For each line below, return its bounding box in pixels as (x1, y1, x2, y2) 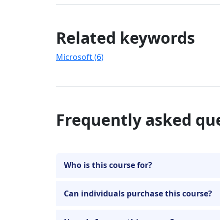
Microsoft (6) (56, 51, 104, 62)
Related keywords (56, 27, 195, 48)
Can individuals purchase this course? (64, 188, 212, 199)
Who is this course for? (64, 159, 152, 170)
